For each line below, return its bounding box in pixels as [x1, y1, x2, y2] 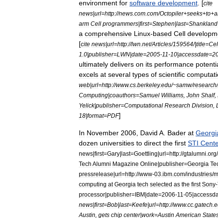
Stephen [152, 20, 175, 27]
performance [154, 60, 194, 68]
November [87, 129, 119, 137]
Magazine [112, 161, 139, 167]
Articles [152, 41, 171, 47]
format [87, 112, 104, 119]
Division [192, 102, 213, 109]
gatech [195, 201, 213, 208]
